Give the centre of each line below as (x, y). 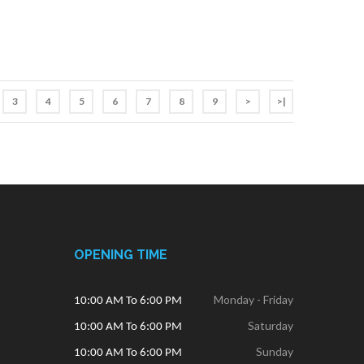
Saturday (271, 325)
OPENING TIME (121, 254)
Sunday (275, 351)
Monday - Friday (253, 299)
